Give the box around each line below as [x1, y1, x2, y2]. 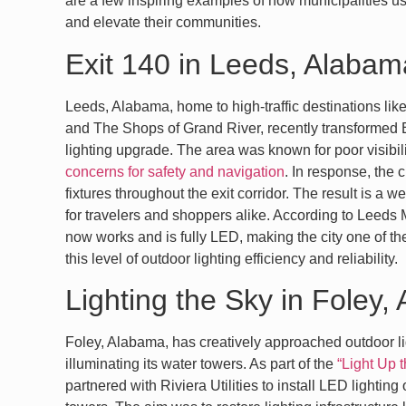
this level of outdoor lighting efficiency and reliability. [65, 250, 398, 266]
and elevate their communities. [65, 14, 261, 31]
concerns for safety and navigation [65, 163, 285, 179]
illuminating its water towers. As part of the [65, 356, 337, 372]
